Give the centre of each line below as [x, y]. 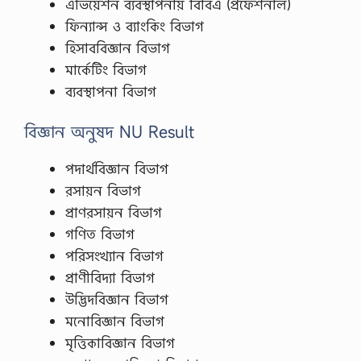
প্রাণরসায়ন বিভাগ [114, 212]
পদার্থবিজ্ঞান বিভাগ [117, 169]
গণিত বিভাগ [100, 234]
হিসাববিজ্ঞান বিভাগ [118, 48]
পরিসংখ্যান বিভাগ [114, 256]
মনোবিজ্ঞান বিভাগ [115, 321]
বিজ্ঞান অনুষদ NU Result [109, 132]
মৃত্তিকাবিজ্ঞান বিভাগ [120, 343]
